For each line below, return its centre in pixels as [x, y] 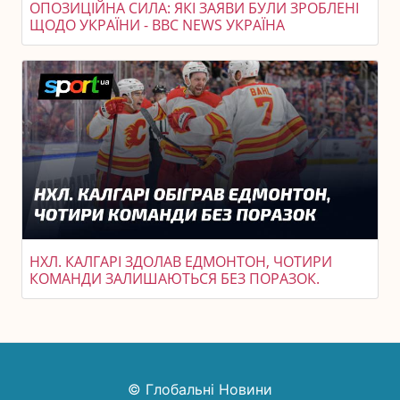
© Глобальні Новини [200, 389]
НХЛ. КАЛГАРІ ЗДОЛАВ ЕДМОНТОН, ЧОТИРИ [181, 262]
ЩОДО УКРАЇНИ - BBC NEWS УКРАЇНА [157, 25]
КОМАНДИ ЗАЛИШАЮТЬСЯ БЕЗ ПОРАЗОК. [175, 279]
